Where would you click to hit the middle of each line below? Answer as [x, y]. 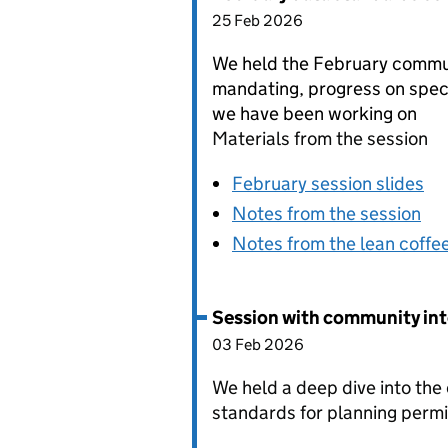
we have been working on [314, 113]
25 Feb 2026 [257, 20]
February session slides [328, 183]
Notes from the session [326, 213]
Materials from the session [320, 138]
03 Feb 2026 [258, 344]
